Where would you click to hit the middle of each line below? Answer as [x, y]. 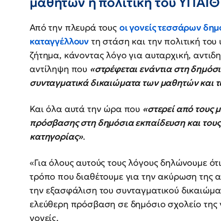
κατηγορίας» [56, 136]
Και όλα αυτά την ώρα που [86, 109]
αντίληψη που [60, 69]
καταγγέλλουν [59, 41]
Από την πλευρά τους [74, 27]
